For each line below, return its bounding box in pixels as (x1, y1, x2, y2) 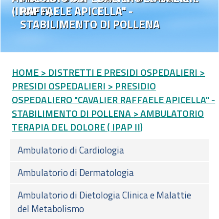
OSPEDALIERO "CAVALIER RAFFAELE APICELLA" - (12, 92, 216, 107)
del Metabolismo (18, 201, 84, 216)
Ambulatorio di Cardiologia (18, 142, 124, 157)
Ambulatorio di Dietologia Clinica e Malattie (18, 187, 191, 202)
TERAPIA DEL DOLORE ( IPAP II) (12, 119, 143, 134)
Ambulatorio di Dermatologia (18, 165, 134, 179)
